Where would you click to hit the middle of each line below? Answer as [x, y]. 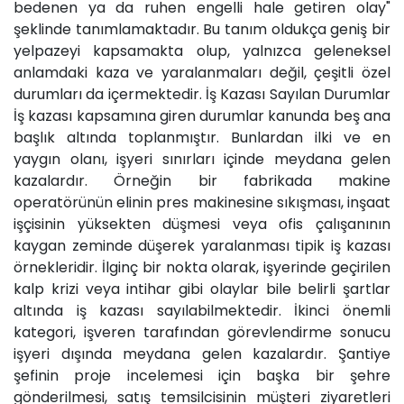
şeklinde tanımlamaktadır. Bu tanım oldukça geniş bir [202, 29]
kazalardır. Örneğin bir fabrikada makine [202, 180]
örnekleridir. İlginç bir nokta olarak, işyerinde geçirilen [202, 267]
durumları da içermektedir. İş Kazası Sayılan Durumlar [202, 94]
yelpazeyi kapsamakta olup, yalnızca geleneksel [202, 50]
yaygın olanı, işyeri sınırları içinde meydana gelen [202, 159]
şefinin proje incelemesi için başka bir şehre [202, 375]
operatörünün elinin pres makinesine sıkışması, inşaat [202, 202]
